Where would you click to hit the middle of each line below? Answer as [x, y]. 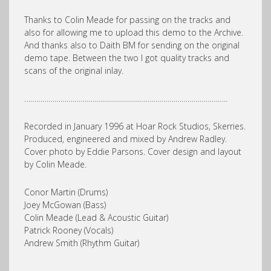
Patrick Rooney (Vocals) [69, 230]
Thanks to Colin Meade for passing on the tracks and [127, 19]
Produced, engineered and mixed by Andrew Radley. [126, 139]
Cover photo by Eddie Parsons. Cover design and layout [133, 151]
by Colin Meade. [55, 164]
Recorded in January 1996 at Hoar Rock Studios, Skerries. [135, 126]
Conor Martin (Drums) [66, 192]
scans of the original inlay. [74, 70]
